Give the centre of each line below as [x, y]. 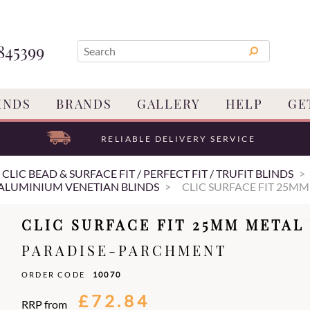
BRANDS [84, 104]
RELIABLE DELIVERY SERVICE [178, 139]
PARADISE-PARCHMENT [124, 250]
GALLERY [168, 104]
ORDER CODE [54, 274]
